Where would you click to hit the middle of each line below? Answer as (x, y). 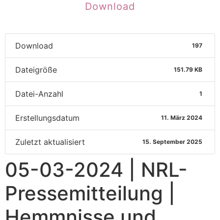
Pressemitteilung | (90, 193)
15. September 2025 (173, 142)
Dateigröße (36, 70)
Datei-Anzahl (39, 94)
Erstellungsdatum (47, 118)
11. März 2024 (182, 118)
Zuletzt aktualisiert (50, 142)
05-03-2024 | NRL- (96, 170)
